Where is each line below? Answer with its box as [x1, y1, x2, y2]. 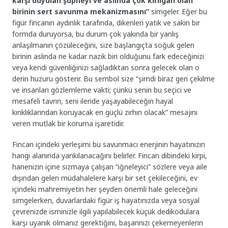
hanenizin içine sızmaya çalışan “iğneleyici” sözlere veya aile [12, 161, 208, 172]
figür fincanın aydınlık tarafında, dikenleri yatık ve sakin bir [12, 18, 201, 27]
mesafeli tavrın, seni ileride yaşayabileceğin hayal [12, 96, 174, 106]
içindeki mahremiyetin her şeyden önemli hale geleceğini [12, 184, 198, 194]
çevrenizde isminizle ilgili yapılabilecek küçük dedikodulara [12, 206, 200, 216]
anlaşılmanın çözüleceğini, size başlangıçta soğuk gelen [12, 40, 195, 50]
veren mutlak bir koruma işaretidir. [12, 119, 125, 128]
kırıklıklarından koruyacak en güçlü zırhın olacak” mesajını [12, 107, 198, 117]
